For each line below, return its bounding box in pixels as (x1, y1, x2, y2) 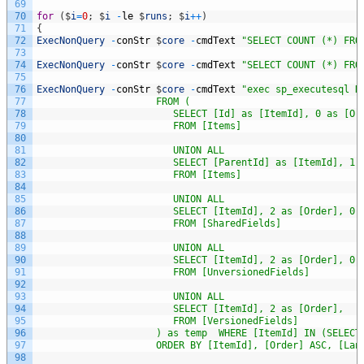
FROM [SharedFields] (37, 218, 287, 230)
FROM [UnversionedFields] (37, 266, 315, 279)
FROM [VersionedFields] (37, 315, 298, 327)
